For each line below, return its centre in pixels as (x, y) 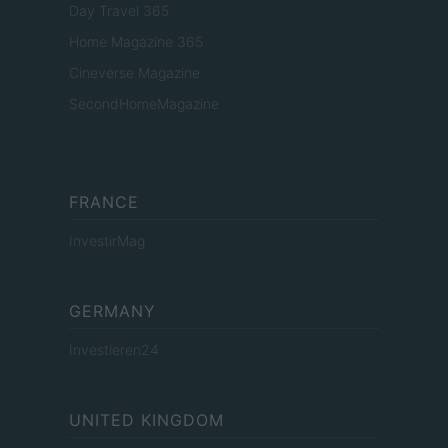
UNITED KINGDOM (146, 420)
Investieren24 (114, 350)
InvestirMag (107, 241)
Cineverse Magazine (134, 73)
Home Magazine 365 (136, 42)
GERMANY (112, 311)
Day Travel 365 (119, 11)
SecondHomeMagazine (144, 104)
